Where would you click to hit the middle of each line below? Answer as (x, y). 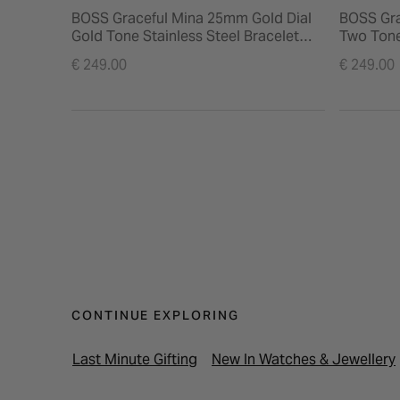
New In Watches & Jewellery (304, 359)
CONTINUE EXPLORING (155, 315)
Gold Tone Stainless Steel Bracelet (185, 36)
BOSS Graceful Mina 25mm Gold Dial (192, 18)
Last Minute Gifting (135, 359)
